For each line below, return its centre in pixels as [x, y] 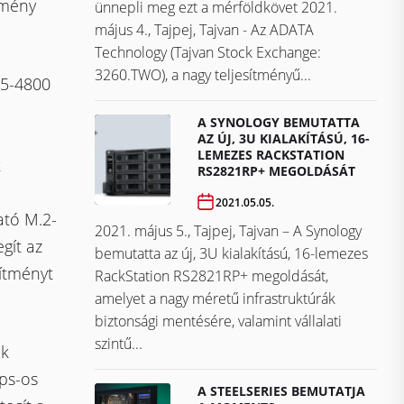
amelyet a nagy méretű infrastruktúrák [215, 299]
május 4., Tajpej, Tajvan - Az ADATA [204, 30]
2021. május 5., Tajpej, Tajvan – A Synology [228, 231]
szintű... [119, 344]
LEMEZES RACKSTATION [271, 155]
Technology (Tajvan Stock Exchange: [208, 53]
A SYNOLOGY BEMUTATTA [279, 123]
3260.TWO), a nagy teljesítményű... [203, 75]
